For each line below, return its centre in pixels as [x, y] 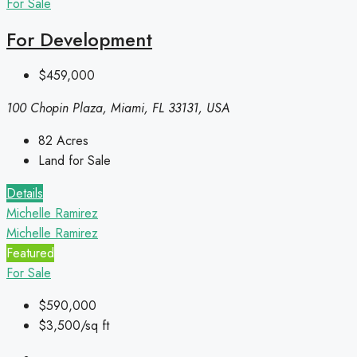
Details [25, 194]
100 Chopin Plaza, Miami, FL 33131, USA [118, 108]
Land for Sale [75, 161]
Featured [30, 253]
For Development [79, 40]
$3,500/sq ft [74, 326]
